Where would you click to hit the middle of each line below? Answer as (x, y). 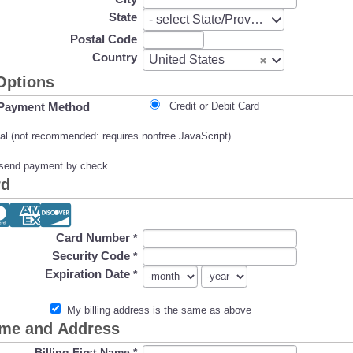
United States (187, 59)
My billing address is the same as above (159, 310)
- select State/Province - (216, 19)
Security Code (91, 255)
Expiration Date (88, 273)
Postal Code (104, 39)
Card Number (93, 237)
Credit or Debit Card (215, 106)
